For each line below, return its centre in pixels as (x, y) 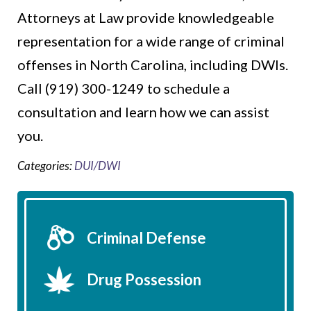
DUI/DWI (98, 166)
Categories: (46, 166)
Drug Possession (144, 280)
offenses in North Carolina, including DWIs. (153, 65)
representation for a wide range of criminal (151, 41)
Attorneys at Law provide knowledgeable (146, 18)
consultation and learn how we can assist (143, 112)
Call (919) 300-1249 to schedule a (124, 89)
